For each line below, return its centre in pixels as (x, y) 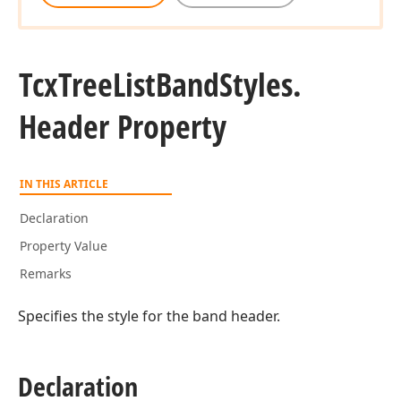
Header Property (123, 127)
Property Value (64, 246)
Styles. (260, 85)
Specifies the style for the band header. (149, 316)
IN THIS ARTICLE (64, 184)
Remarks (46, 273)
